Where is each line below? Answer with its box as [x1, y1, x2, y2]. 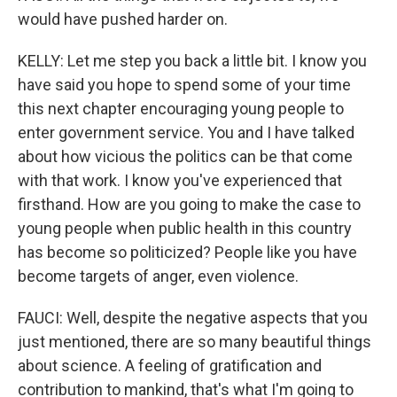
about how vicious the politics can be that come [18, 147, 353, 166]
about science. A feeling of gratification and [18, 356, 322, 375]
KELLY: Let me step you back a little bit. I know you [18, 51, 367, 70]
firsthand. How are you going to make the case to [18, 195, 361, 214]
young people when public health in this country [18, 219, 352, 237]
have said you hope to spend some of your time [18, 75, 351, 94]
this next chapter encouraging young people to [18, 99, 344, 118]
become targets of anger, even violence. [18, 267, 299, 285]
